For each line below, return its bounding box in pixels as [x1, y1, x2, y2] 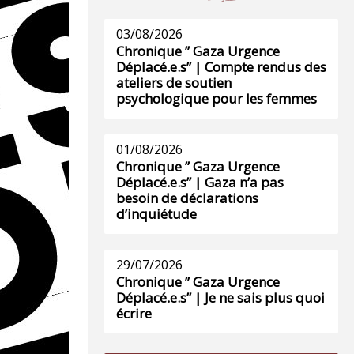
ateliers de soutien [116, 73, 232, 92]
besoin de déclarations [116, 189, 258, 207]
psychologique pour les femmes [116, 89, 317, 107]
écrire [116, 304, 152, 322]
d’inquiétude [116, 205, 197, 223]
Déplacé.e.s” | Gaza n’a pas [116, 173, 284, 191]
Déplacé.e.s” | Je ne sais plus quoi [116, 288, 325, 307]
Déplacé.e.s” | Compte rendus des [116, 58, 326, 76]
